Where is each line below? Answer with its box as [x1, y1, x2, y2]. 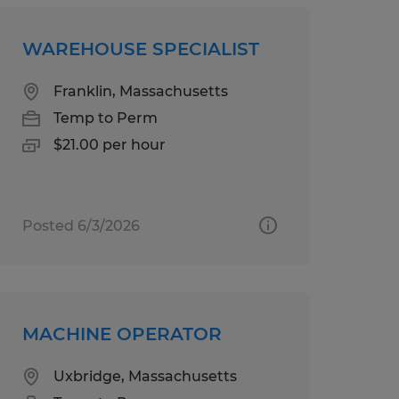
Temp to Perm [53, 109, 158, 126]
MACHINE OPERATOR [21, 322, 222, 345]
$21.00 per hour [53, 135, 166, 153]
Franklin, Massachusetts [53, 82, 228, 100]
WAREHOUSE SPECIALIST [21, 37, 259, 60]
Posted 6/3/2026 [21, 216, 140, 234]
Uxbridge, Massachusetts [53, 367, 237, 385]
